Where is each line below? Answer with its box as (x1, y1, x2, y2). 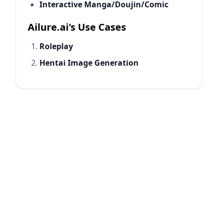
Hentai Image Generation (39, 57, 139, 68)
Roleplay (39, 40, 73, 52)
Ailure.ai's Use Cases (28, 20, 126, 34)
